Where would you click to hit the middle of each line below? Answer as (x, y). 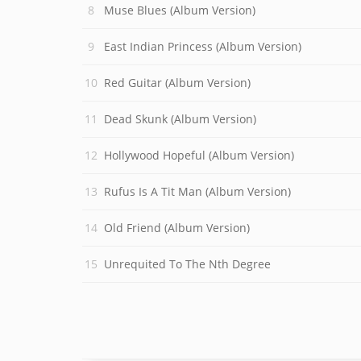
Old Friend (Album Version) (177, 228)
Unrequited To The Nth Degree (187, 264)
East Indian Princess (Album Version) (203, 46)
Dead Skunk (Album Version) (180, 119)
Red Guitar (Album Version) (177, 83)
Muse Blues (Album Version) (180, 10)
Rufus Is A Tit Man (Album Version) (197, 191)
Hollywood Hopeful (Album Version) (199, 155)
